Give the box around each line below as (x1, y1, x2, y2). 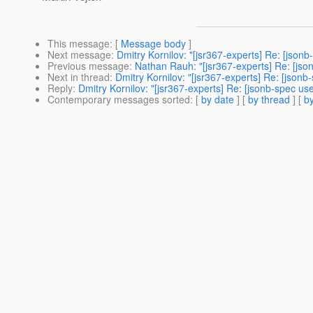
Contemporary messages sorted (48, 92, 190, 107)
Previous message (48, 59, 129, 73)
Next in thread (48, 70, 110, 85)
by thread (248, 92, 290, 107)
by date (201, 92, 234, 107)
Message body (121, 36, 186, 51)
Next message (48, 48, 111, 62)
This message (48, 36, 110, 51)
